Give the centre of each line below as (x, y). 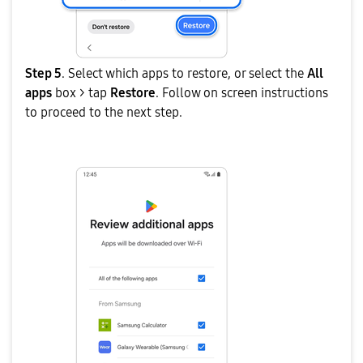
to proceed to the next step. (104, 112)
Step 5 (43, 73)
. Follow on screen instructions (242, 92)
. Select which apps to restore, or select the (183, 73)
